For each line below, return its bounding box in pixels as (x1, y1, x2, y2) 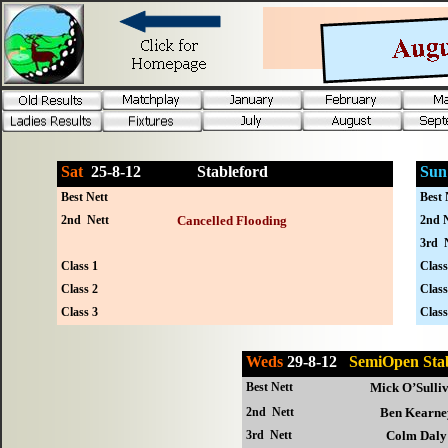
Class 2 (60, 281, 98, 296)
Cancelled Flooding (177, 212, 288, 228)
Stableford (196, 162, 268, 180)
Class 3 (60, 304, 98, 319)
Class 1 (60, 258, 98, 273)
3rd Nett (246, 428, 293, 443)
